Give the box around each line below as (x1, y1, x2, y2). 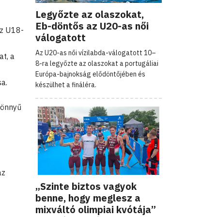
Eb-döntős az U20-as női (35, 19, 149, 32)
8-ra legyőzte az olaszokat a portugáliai (35, 59, 158, 68)
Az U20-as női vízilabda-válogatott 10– (35, 48, 156, 57)
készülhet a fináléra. (35, 80, 96, 89)
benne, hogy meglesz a (35, 191, 140, 204)
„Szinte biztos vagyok (35, 179, 137, 193)
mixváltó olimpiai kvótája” (35, 202, 156, 216)
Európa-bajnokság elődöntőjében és (35, 69, 145, 78)
